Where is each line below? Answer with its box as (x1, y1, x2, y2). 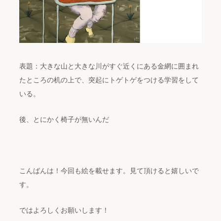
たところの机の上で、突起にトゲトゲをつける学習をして (19, 76, 199, 84)
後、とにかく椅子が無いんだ (19, 115, 110, 124)
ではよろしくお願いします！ (19, 206, 110, 215)
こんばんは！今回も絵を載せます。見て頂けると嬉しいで (19, 167, 199, 175)
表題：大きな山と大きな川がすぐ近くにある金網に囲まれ (19, 62, 199, 71)
